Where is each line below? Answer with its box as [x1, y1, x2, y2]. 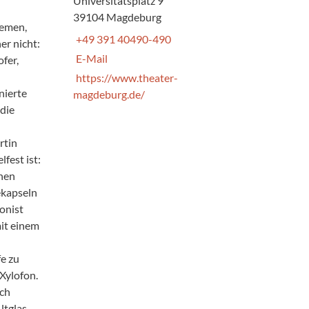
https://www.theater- [75, 70, 178, 84]
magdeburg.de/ [72, 87, 145, 101]
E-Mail [75, 51, 108, 65]
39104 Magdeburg [72, 10, 161, 23]
